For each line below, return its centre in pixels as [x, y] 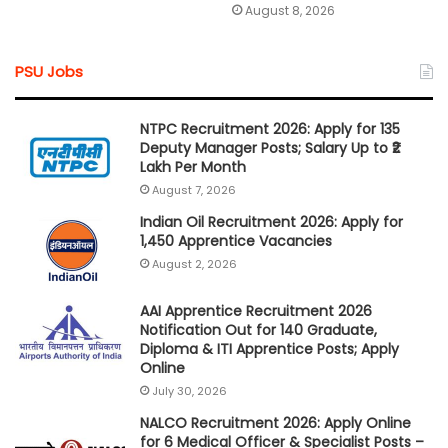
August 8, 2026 [290, 11]
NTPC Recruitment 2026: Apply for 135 [270, 129]
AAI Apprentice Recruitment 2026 [256, 311]
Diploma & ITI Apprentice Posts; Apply [269, 349]
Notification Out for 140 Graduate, [258, 330]
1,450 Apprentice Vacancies [236, 241]
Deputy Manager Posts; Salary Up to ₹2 [270, 148]
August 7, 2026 [194, 190]
